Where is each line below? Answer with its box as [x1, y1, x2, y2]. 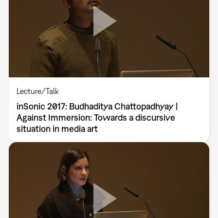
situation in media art [16, 123, 98, 134]
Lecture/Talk [16, 86, 59, 95]
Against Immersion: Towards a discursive [16, 112, 175, 123]
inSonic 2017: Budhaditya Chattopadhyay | [16, 101, 178, 111]
